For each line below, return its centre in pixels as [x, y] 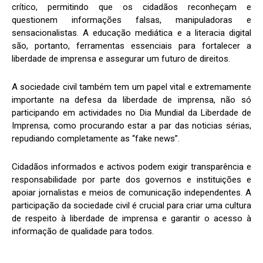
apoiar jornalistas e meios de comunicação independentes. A [131, 193]
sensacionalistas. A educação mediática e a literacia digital [131, 33]
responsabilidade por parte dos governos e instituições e [131, 180]
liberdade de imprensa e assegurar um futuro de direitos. [121, 59]
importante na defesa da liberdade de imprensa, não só [131, 100]
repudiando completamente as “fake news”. [96, 139]
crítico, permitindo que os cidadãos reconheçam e [131, 7]
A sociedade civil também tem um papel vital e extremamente [131, 87]
